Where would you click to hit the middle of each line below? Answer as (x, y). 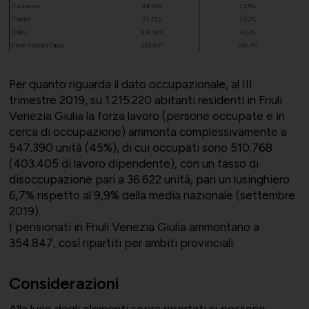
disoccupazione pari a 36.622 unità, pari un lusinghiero (149, 180)
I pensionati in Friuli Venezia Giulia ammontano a (134, 227)
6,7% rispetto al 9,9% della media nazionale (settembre (152, 196)
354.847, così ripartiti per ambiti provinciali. (122, 243)
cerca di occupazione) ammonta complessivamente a (148, 132)
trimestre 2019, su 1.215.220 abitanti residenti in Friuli (145, 100)
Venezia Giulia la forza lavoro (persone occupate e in (147, 116)
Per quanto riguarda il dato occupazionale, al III (130, 84)
